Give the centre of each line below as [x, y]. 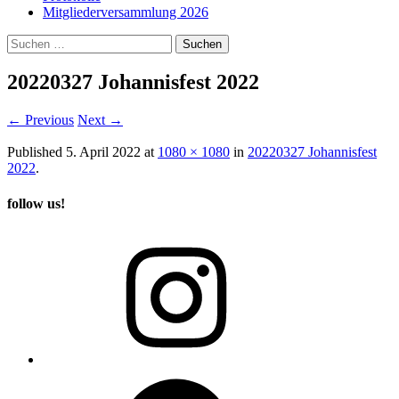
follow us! [36, 203]
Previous [48, 120]
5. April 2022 [103, 152]
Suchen [27, 41]
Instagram [69, 237]
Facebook [69, 374]
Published [35, 152]
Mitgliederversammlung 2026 [126, 12]
